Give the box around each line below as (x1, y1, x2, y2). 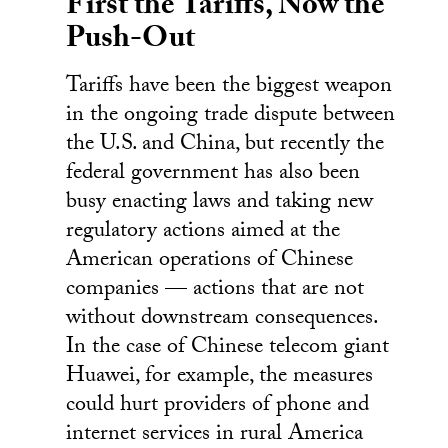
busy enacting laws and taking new (66, 184, 374, 222)
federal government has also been (66, 155, 361, 193)
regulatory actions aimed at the (66, 213, 341, 251)
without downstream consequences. (66, 300, 378, 338)
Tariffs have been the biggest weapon (66, 68, 393, 106)
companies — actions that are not (66, 271, 365, 309)
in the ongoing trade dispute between (66, 97, 396, 135)
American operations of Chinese (66, 242, 354, 280)
